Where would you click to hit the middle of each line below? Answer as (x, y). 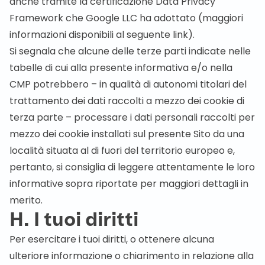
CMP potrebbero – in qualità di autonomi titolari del (128, 84)
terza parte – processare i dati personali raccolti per (132, 117)
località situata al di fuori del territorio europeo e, (122, 151)
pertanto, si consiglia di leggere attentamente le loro (132, 167)
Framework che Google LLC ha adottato (103, 18)
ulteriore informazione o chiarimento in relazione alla (132, 256)
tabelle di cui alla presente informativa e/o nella (121, 68)
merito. (26, 200)
